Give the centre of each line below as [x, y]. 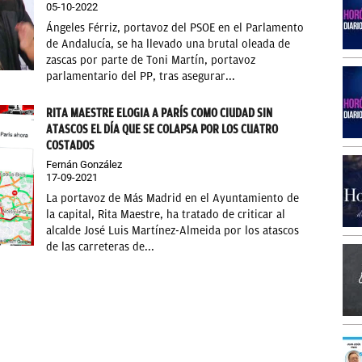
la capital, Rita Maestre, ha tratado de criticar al [166, 215]
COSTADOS [71, 146]
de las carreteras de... [101, 247]
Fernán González [84, 165]
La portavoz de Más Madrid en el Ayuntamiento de [173, 199]
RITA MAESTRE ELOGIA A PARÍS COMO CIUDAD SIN [160, 114]
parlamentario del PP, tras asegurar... [141, 77]
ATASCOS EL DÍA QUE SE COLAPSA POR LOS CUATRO [162, 130]
